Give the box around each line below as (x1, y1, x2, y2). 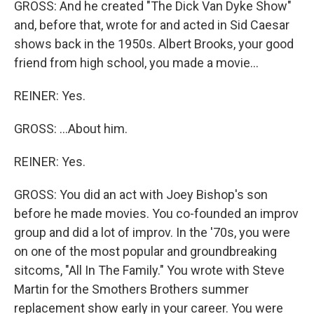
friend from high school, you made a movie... (14, 55, 259, 70)
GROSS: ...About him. (14, 121, 128, 136)
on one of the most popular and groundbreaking (14, 244, 277, 259)
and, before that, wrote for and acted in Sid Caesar (14, 18, 289, 32)
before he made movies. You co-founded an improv (14, 206, 299, 221)
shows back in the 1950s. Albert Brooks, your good (14, 36, 294, 51)
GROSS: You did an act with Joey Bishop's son (14, 187, 268, 202)
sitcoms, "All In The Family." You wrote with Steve (14, 263, 285, 278)
